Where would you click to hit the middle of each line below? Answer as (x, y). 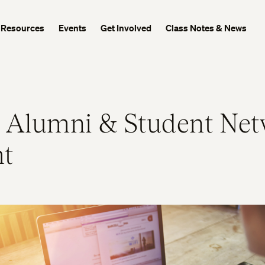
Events (73, 28)
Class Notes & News (206, 28)
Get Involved (126, 28)
